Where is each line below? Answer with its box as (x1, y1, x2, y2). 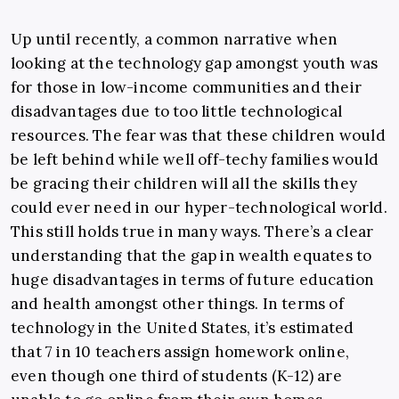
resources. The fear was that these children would (11, 126, 386, 146)
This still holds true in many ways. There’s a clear (11, 222, 374, 242)
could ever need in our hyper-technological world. (11, 198, 387, 218)
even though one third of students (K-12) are (11, 366, 342, 387)
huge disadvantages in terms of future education (11, 270, 375, 290)
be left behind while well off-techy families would (11, 150, 379, 170)
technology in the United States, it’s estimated (11, 318, 354, 338)
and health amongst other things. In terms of (11, 294, 344, 314)
